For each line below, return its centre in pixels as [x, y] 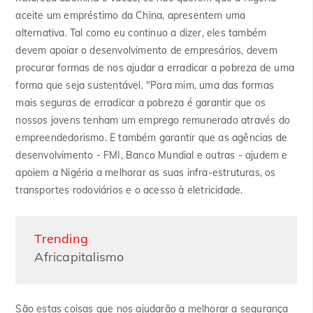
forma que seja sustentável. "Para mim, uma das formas [145, 86]
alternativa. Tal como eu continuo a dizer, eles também [141, 33]
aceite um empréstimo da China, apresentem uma [131, 16]
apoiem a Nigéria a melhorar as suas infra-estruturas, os [146, 173]
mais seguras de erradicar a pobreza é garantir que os [140, 103]
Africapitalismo [79, 257]
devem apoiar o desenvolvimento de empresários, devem [146, 51]
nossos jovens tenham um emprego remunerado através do [153, 121]
